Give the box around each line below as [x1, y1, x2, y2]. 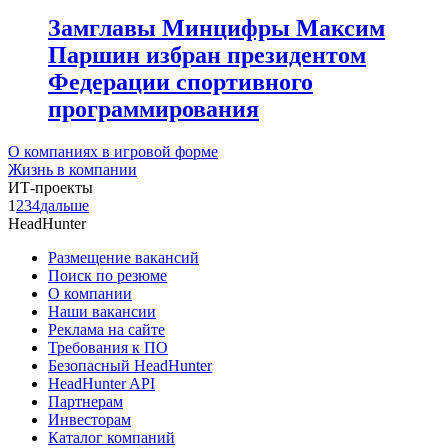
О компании [48, 285, 132, 303]
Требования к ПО [48, 339, 168, 357]
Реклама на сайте [48, 321, 165, 339]
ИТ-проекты [8, 179, 93, 197]
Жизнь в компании [8, 161, 137, 179]
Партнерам [48, 393, 123, 411]
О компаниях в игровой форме [8, 143, 218, 161]
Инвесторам [48, 411, 131, 429]
